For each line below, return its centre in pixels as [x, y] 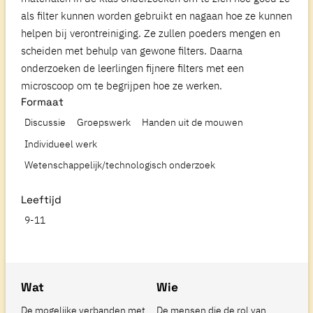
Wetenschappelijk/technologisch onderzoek [120, 165]
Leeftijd [41, 200]
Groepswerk [104, 123]
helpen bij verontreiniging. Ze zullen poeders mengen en [151, 33]
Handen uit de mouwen [193, 123]
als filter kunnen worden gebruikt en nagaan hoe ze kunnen [156, 16]
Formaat [42, 102]
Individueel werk [61, 144]
